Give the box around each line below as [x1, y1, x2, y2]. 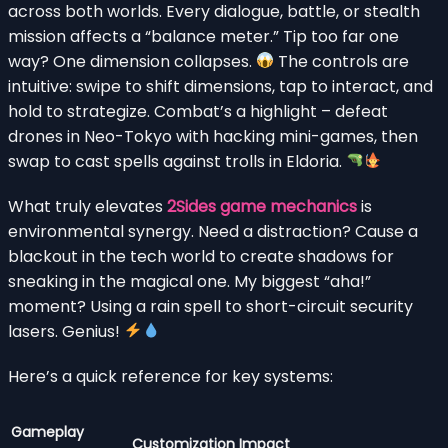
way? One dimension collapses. [8, 49, 256, 73]
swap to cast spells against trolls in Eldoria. [8, 149, 346, 173]
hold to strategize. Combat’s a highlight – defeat [8, 99, 388, 123]
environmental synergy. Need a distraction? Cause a [8, 219, 418, 243]
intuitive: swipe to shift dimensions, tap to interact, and [8, 74, 433, 98]
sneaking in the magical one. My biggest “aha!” [8, 269, 371, 293]
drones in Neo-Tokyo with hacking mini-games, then [8, 124, 418, 148]
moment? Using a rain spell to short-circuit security [8, 294, 413, 318]
